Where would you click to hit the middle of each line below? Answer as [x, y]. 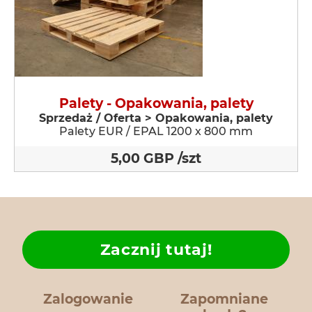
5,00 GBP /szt [156, 158]
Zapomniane [224, 299]
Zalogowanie [88, 299]
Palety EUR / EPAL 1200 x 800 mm [156, 131]
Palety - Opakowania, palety [156, 103]
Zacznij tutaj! [156, 250]
